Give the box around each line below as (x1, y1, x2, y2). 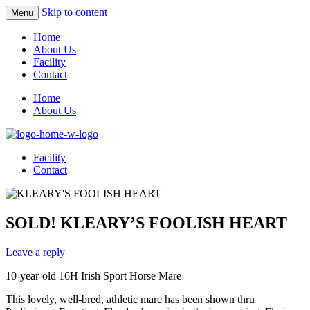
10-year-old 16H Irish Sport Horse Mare (6, 269, 181, 282)
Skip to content (42, 6, 107, 18)
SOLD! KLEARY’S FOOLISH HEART (6, 213, 287, 232)
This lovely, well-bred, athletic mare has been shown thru (6, 293, 255, 305)
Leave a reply (6, 246, 65, 258)
